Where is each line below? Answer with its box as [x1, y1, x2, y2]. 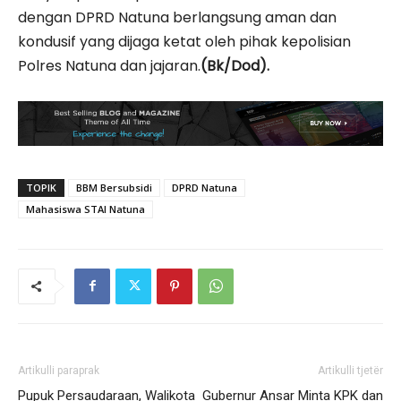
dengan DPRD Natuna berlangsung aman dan [18, 6, 337, 28]
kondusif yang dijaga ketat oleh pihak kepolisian [18, 30, 351, 52]
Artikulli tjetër [318, 363, 383, 377]
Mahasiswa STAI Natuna [26, 201, 145, 216]
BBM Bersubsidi [76, 180, 152, 194]
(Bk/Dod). [200, 55, 269, 76]
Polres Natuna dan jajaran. [18, 55, 200, 76]
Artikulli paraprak [18, 363, 99, 377]
